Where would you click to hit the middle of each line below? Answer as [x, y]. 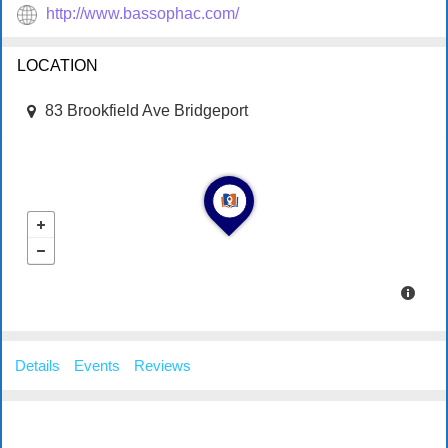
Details [37, 365]
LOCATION [57, 65]
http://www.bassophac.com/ [142, 14]
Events [97, 365]
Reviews [162, 365]
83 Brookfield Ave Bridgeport [146, 110]
